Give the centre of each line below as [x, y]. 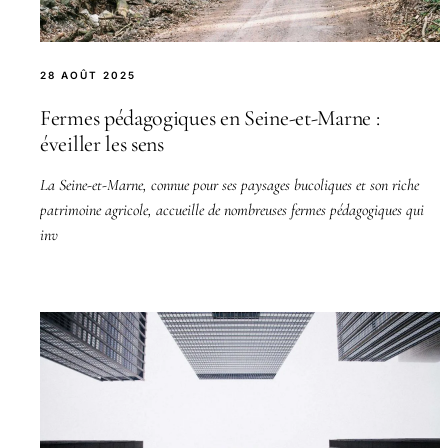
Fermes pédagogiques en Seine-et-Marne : [210, 117]
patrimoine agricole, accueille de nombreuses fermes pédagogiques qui [232, 209]
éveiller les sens [102, 143]
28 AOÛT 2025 [88, 74]
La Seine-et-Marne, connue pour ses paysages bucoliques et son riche [229, 184]
